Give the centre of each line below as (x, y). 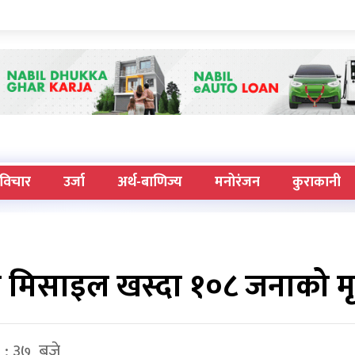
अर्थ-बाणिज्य (149, 183)
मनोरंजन (237, 183)
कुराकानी (316, 183)
